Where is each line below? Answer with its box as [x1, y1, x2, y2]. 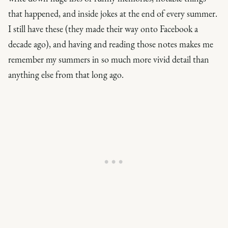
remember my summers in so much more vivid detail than [8, 53, 209, 65]
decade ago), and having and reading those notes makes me [8, 38, 213, 50]
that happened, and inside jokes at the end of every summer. [8, 7, 217, 19]
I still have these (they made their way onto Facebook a [8, 22, 198, 35]
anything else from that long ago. [8, 68, 126, 80]
